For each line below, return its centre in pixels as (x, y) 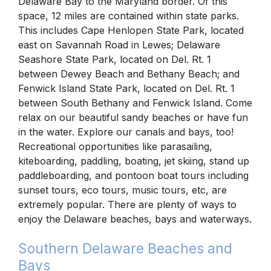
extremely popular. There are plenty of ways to (127, 204)
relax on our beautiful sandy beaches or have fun (133, 117)
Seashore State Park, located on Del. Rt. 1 (115, 59)
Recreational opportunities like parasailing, (115, 146)
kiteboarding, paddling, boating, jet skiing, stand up (134, 161)
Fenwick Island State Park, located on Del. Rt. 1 (126, 88)
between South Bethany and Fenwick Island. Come (135, 103)
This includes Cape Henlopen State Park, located (131, 30)
